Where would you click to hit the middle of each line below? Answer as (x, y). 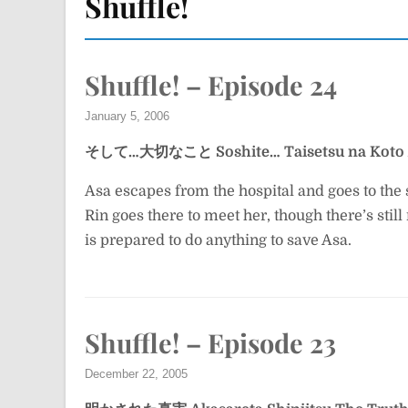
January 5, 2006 (127, 116)
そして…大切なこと (148, 152)
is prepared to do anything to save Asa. (218, 240)
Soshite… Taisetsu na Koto (310, 152)
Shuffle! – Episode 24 (211, 85)
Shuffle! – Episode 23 (210, 342)
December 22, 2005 (136, 374)
